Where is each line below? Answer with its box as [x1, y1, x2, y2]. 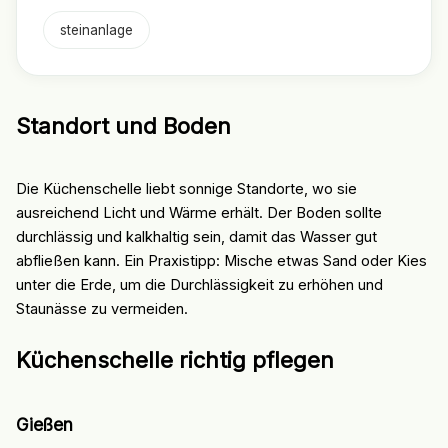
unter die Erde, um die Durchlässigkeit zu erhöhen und [15, 275, 383, 294]
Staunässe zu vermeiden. [15, 299, 188, 318]
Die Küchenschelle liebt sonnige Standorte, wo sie [15, 179, 357, 198]
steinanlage [59, 21, 133, 38]
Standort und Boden [15, 112, 231, 139]
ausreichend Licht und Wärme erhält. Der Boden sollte [15, 203, 382, 222]
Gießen [15, 414, 73, 436]
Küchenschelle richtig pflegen [15, 347, 334, 374]
